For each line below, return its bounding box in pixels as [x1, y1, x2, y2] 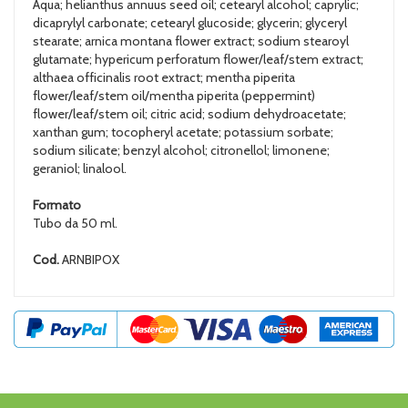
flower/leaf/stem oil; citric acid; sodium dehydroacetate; [33, 105, 346, 122]
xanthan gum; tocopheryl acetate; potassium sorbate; [33, 123, 333, 140]
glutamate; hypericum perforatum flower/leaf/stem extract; [33, 50, 363, 67]
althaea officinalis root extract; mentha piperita [33, 68, 295, 86]
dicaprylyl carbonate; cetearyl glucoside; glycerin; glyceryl [33, 14, 347, 31]
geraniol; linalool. [33, 159, 127, 177]
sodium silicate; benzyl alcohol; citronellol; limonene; [33, 141, 330, 158]
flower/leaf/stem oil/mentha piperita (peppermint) [33, 87, 315, 104]
